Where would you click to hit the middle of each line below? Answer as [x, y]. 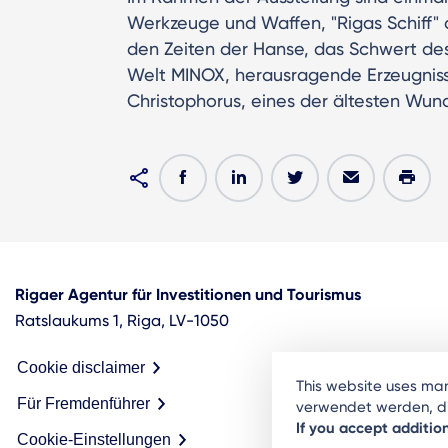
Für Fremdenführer [83, 403]
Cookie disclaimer [81, 367]
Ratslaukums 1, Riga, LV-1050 [122, 320]
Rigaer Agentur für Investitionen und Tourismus [188, 294]
